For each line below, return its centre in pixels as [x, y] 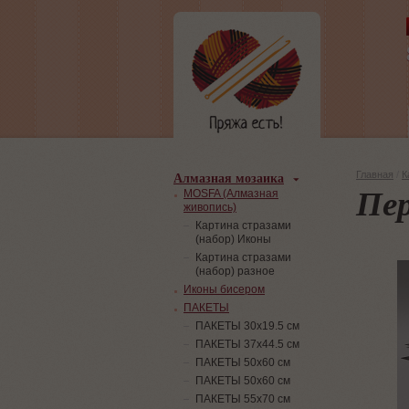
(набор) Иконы [233, 239]
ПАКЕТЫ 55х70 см [243, 399]
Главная [375, 174]
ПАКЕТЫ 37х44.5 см [247, 344]
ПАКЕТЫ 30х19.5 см [247, 326]
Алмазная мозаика [229, 178]
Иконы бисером [224, 289]
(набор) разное [235, 271]
